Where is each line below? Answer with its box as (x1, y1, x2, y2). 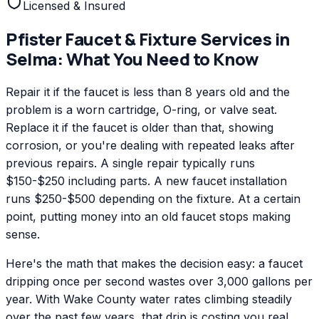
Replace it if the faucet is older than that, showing (6, 120, 273, 135)
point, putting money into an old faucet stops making (6, 209, 291, 224)
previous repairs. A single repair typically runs (6, 155, 255, 170)
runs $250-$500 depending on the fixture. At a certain (6, 191, 300, 206)
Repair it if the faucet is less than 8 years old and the (6, 84, 290, 99)
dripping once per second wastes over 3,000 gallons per (6, 273, 313, 288)
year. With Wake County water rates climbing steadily (6, 291, 292, 306)
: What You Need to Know (56, 46, 259, 70)
